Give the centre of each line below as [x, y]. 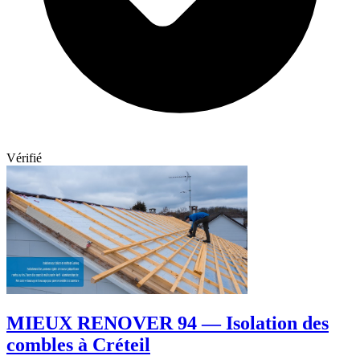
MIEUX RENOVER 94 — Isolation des [168, 323]
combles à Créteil [78, 345]
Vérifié [24, 157]
